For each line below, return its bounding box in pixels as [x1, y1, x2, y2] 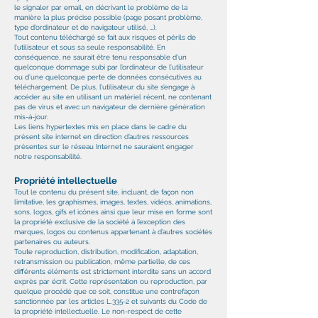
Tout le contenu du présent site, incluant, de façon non [14, 188, 194, 196]
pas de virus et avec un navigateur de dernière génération [14, 103, 205, 111]
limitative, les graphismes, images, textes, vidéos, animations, [14, 198, 212, 206]
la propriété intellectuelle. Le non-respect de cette [14, 307, 182, 315]
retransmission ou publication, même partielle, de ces [14, 258, 190, 265]
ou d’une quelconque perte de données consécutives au [14, 73, 202, 81]
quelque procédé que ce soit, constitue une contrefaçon [14, 287, 199, 295]
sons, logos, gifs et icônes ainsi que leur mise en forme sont [14, 208, 212, 216]
